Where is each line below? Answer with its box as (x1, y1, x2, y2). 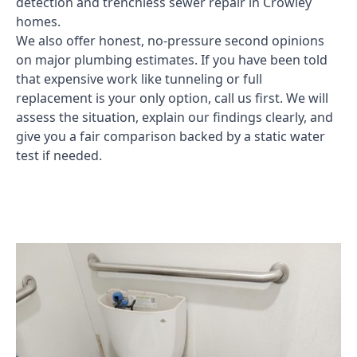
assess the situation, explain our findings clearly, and (16, 108, 333, 127)
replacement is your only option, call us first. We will (16, 89, 328, 108)
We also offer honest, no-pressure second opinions (16, 32, 324, 50)
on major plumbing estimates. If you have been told (16, 51, 328, 69)
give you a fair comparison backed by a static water (16, 127, 325, 146)
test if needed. (16, 147, 102, 165)
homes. (16, 13, 61, 31)
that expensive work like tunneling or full (16, 70, 262, 88)
